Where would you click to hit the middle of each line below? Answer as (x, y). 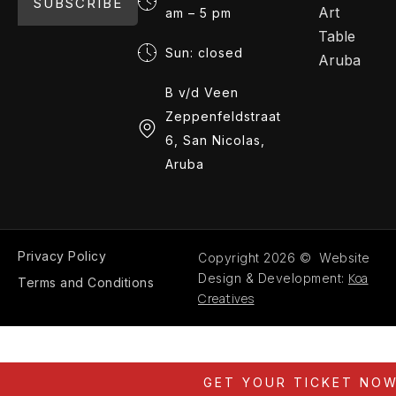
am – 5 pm (199, 13)
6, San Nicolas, (216, 141)
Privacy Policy (62, 256)
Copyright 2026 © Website (284, 258)
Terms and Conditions (86, 283)
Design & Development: (273, 278)
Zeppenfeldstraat (224, 117)
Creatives (226, 299)
